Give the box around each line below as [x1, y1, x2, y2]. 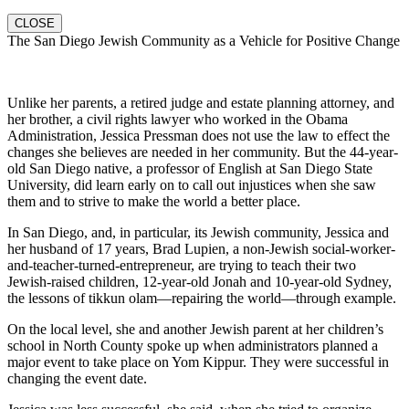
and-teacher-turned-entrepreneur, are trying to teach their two [7, 257, 356, 273]
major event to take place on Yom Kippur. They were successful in [7, 353, 389, 370]
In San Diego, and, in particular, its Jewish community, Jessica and [7, 224, 389, 240]
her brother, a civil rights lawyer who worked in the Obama [7, 110, 348, 127]
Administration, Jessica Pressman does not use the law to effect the [7, 127, 390, 143]
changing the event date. [7, 370, 147, 386]
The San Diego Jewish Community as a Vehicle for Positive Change [7, 32, 400, 48]
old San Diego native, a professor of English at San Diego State [7, 160, 372, 176]
